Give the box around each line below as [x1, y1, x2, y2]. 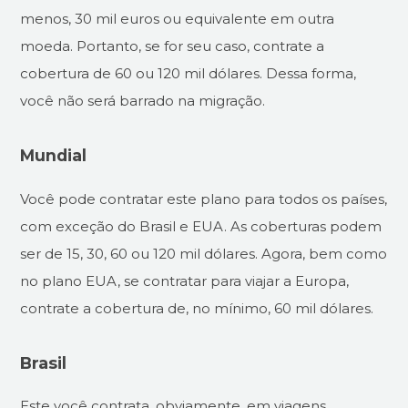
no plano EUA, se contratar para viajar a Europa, [20, 271, 350, 290]
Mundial [20, 146, 87, 166]
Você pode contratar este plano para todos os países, [20, 189, 388, 208]
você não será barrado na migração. [20, 92, 266, 110]
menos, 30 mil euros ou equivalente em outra [20, 10, 335, 28]
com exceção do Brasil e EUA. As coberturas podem [20, 217, 382, 235]
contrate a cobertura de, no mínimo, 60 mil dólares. [20, 299, 374, 317]
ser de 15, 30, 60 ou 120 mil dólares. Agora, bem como [20, 244, 388, 262]
